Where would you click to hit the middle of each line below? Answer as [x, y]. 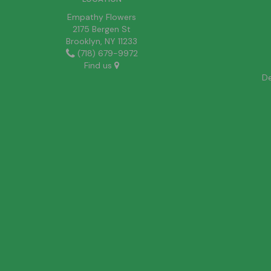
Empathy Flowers [102, 17]
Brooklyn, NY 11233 [102, 41]
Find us [99, 65]
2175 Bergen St [102, 29]
